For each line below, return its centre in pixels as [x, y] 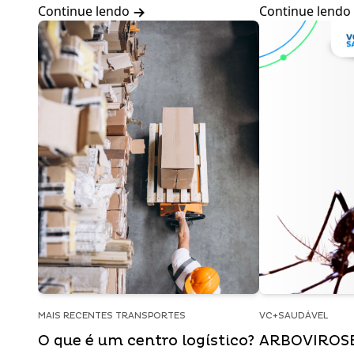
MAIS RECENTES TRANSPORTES [112, 316]
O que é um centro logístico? [146, 341]
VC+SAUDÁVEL [294, 316]
